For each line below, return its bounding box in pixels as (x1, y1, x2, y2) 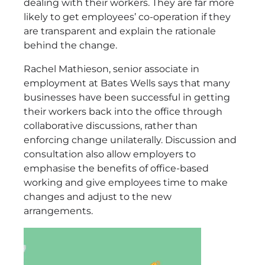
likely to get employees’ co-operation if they (24, 11, 231, 23)
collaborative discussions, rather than (24, 120, 198, 132)
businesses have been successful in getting (24, 92, 230, 104)
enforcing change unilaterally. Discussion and (24, 134, 237, 146)
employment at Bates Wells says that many (24, 77, 230, 89)
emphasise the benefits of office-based (24, 163, 209, 174)
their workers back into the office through (24, 106, 222, 118)
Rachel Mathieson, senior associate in (24, 63, 199, 75)
